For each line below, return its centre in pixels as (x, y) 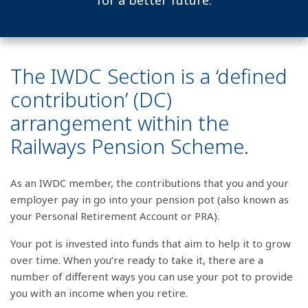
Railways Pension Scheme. (130, 146)
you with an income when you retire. (99, 293)
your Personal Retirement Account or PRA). (115, 216)
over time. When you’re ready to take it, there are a (137, 260)
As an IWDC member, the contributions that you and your (150, 183)
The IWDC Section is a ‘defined (149, 76)
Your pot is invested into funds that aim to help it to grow (151, 243)
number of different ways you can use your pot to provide (152, 276)
